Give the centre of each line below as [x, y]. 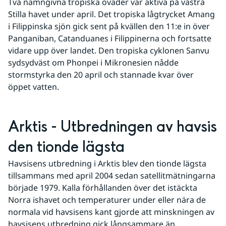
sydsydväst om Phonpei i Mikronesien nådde [93, 62]
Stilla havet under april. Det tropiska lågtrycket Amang [111, 14]
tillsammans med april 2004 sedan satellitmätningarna [112, 175]
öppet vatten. [34, 87]
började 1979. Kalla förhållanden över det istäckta [103, 187]
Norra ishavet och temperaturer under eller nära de [107, 200]
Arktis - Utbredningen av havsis [112, 127]
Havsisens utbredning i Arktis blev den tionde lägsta [107, 163]
